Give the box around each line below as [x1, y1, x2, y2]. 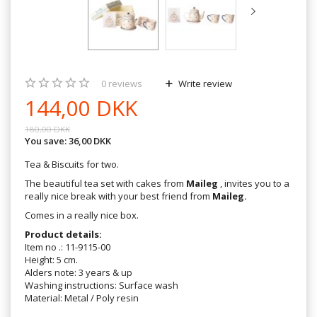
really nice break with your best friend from [25, 189, 212, 202]
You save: [25, 134, 69, 147]
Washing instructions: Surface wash [25, 278, 178, 292]
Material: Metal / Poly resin [25, 291, 139, 304]
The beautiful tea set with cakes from [25, 176, 186, 190]
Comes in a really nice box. [25, 208, 139, 221]
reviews [106, 76, 142, 90]
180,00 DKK [25, 122, 70, 134]
